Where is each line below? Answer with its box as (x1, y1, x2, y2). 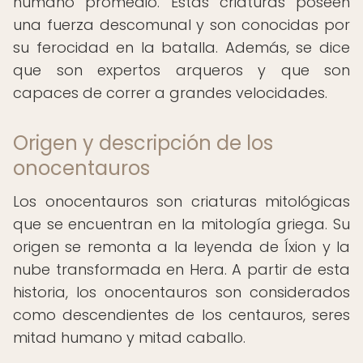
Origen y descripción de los (13, 130, 273, 156)
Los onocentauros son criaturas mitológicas (13, 191, 350, 211)
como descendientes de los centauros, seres (13, 305, 350, 325)
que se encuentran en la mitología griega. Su (13, 214, 350, 234)
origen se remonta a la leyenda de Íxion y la (13, 237, 350, 257)
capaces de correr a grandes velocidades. (13, 83, 327, 103)
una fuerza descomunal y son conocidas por (13, 15, 350, 35)
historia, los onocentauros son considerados (13, 282, 350, 302)
